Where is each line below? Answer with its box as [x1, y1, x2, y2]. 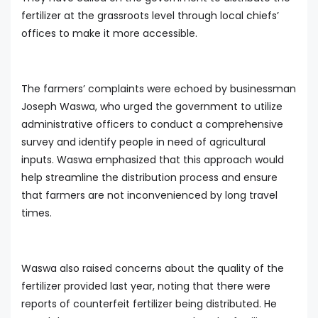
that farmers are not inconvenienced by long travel [21, 188, 278, 203]
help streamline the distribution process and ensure [21, 170, 278, 185]
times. [21, 206, 52, 221]
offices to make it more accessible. [21, 26, 197, 41]
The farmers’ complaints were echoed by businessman [21, 82, 296, 97]
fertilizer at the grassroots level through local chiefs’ [21, 9, 279, 23]
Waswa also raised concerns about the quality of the [21, 261, 284, 276]
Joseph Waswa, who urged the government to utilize [21, 99, 283, 114]
